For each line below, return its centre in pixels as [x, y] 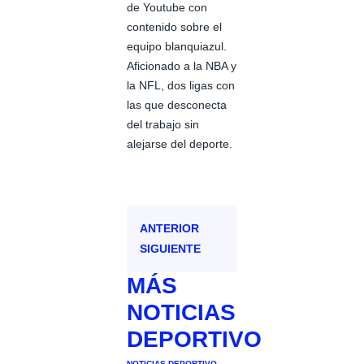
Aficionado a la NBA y [182, 65]
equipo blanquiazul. [177, 46]
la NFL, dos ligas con [181, 85]
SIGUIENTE [170, 248]
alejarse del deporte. [180, 143]
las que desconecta [177, 104]
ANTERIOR [169, 228]
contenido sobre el [174, 26]
